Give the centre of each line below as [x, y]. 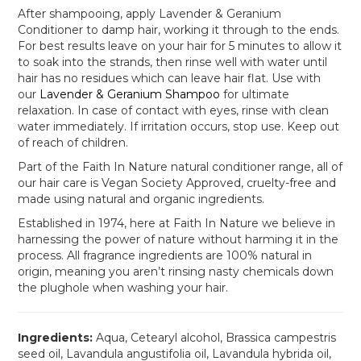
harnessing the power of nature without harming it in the [178, 239]
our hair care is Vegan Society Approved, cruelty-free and [177, 183]
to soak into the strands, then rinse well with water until [173, 62]
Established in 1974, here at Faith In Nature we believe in [177, 223]
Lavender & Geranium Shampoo [130, 94]
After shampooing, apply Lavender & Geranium [150, 13]
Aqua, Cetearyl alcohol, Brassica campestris [216, 337]
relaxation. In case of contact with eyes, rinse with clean [174, 110]
